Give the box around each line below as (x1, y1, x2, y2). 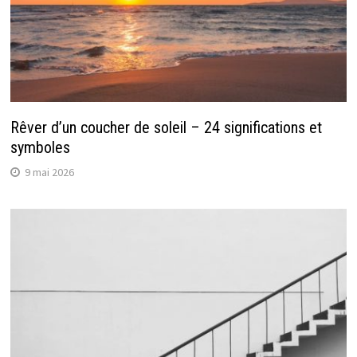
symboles (10, 138, 70, 158)
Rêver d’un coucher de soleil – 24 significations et (10, 118, 322, 138)
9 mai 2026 (24, 165, 74, 180)
